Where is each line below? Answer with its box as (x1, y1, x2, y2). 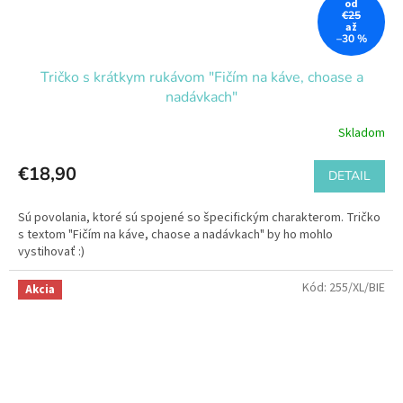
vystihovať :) (18, 242, 85, 261)
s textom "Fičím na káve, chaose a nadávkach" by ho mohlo (18, 225, 333, 244)
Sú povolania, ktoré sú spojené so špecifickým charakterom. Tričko (18, 208, 381, 227)
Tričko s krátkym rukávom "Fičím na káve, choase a (40, 67, 363, 87)
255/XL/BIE (329, 278, 385, 297)
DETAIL (328, 166, 371, 184)
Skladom (338, 124, 385, 143)
